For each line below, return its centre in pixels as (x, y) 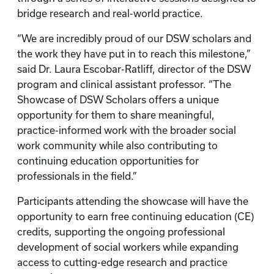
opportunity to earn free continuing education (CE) (135, 217)
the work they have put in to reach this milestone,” (134, 54)
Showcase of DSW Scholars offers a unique (118, 100)
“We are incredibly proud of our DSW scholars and (134, 39)
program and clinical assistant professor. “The (124, 84)
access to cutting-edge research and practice (122, 262)
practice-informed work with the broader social (127, 130)
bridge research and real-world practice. (111, 13)
